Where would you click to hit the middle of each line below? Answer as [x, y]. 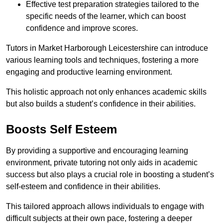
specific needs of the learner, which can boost [106, 16]
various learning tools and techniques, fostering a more [102, 60]
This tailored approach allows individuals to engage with [105, 207]
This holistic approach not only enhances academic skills [106, 92]
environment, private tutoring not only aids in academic [102, 163]
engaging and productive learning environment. [89, 72]
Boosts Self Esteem [61, 129]
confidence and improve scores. [82, 28]
